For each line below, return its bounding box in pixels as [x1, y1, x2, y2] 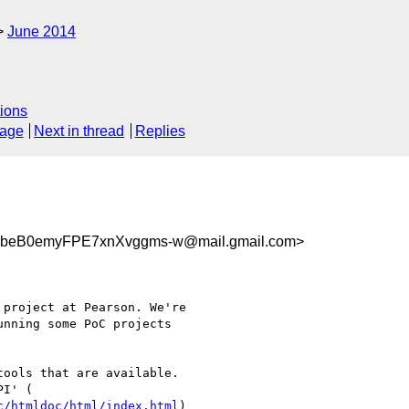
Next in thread [34, 123, 125, 140]
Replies [134, 123, 185, 140]
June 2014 [7, 24, 76, 39]
